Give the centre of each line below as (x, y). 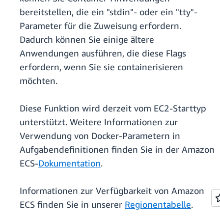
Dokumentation (69, 163)
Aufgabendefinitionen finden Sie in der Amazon (117, 150)
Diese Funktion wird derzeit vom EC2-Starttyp (113, 108)
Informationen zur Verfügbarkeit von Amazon (112, 191)
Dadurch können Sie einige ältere (87, 40)
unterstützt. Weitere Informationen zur (99, 122)
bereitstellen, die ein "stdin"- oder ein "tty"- (109, 12)
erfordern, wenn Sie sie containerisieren (101, 67)
